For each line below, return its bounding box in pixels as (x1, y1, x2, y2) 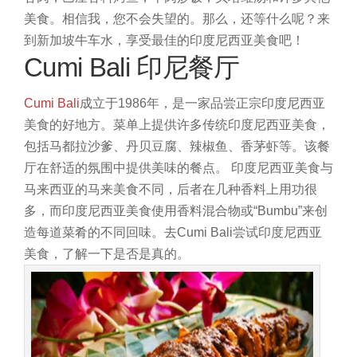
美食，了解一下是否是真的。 (24, 246, 190, 261)
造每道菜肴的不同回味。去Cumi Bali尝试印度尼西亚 (24, 225, 322, 239)
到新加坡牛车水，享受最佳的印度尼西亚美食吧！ (24, 33, 304, 47)
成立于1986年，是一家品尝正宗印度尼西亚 (80, 96, 325, 110)
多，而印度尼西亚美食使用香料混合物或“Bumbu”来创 (24, 203, 328, 218)
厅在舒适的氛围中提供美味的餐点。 (24, 160, 228, 175)
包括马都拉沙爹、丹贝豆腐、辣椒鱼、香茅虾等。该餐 (24, 139, 330, 153)
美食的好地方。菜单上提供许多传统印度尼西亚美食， (24, 117, 330, 131)
